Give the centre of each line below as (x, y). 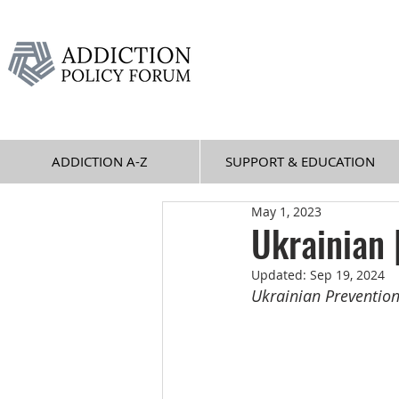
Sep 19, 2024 (347, 275)
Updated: (281, 275)
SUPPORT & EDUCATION (300, 161)
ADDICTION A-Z (100, 161)
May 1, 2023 (286, 212)
